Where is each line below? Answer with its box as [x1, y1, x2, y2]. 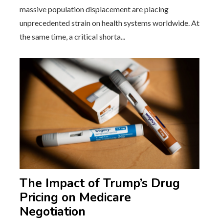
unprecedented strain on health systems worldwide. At [20, 18, 199, 28]
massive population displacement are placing [20, 4, 169, 14]
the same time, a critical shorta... [20, 32, 125, 42]
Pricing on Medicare [20, 189, 131, 206]
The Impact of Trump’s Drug [20, 175, 180, 192]
